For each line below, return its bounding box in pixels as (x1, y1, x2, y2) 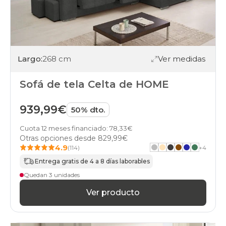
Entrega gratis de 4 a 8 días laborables (35, 157, 150, 165)
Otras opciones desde (20, 133, 98, 143)
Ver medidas (158, 54, 205, 64)
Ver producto (86, 188, 140, 198)
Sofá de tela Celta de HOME (20, 78, 169, 90)
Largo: (18, 54, 42, 64)
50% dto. (71, 104, 105, 115)
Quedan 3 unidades (24, 171, 80, 179)
